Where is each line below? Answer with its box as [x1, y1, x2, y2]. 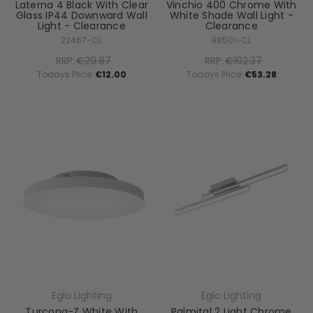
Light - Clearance [37, 18, 126, 33]
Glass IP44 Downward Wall [15, 8, 147, 22]
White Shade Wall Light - [169, 8, 293, 22]
